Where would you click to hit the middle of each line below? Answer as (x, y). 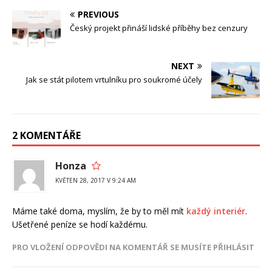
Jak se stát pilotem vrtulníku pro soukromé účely (114, 79)
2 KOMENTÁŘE (46, 135)
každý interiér (216, 211)
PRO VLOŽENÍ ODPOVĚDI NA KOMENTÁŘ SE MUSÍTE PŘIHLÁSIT (133, 247)
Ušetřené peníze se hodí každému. (80, 224)
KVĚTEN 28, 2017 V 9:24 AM (96, 180)
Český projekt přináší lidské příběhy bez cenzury (159, 28)
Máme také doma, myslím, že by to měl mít (99, 211)
